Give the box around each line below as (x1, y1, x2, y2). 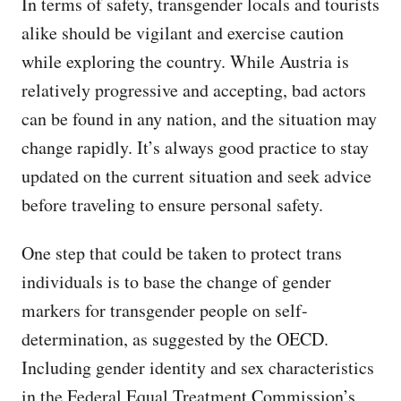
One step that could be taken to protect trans (21, 240, 342, 265)
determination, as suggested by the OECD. (21, 326, 328, 351)
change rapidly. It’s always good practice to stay (21, 134, 369, 159)
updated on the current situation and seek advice (21, 163, 371, 188)
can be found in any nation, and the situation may (21, 106, 377, 131)
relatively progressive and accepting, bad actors (21, 77, 366, 102)
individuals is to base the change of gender (21, 269, 331, 294)
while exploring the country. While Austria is (21, 48, 349, 73)
